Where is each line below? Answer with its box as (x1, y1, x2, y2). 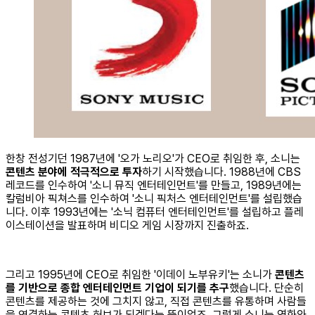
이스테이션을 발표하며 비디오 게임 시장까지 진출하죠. (6, 218, 249, 232)
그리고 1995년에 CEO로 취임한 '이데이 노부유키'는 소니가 (6, 267, 275, 281)
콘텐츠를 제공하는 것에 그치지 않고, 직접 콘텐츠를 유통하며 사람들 (6, 294, 307, 308)
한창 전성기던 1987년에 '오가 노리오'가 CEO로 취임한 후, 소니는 (6, 151, 300, 165)
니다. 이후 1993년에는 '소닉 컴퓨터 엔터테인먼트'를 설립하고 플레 (6, 205, 304, 219)
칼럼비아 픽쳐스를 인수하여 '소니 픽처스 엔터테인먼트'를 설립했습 (6, 191, 302, 205)
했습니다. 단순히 (229, 281, 304, 295)
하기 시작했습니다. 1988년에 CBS (142, 165, 301, 179)
